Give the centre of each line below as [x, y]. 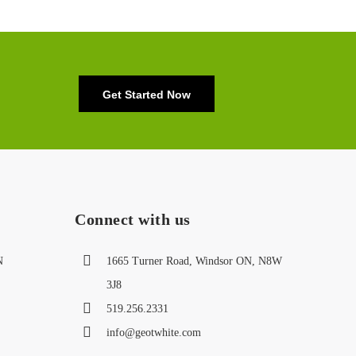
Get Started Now [146, 95]
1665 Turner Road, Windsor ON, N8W [194, 261]
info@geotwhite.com [154, 333]
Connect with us [133, 219]
